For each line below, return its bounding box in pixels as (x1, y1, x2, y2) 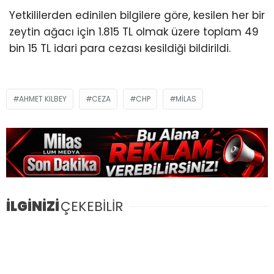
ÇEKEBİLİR (61, 196, 123, 216)
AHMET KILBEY (19, 94, 67, 105)
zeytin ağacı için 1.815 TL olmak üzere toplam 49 (9, 24, 259, 40)
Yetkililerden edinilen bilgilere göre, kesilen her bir (9, 8, 265, 23)
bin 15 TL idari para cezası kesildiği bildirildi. (9, 41, 231, 56)
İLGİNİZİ (6, 196, 59, 216)
